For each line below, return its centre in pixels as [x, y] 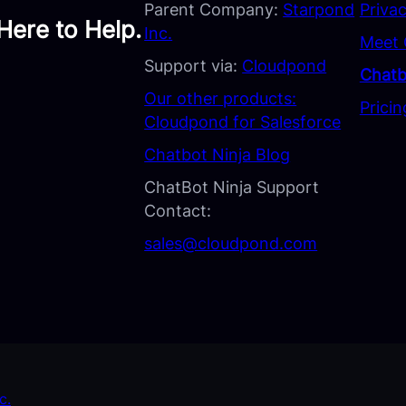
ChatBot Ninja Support [232, 187]
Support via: [193, 65]
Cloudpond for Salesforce [243, 121]
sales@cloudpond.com [231, 243]
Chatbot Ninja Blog [217, 154]
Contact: [178, 210]
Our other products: [221, 98]
